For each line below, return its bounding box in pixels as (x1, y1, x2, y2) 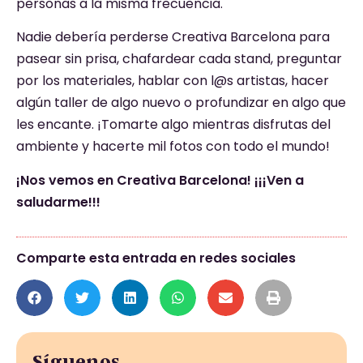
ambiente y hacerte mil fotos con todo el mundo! (16, 137, 330, 156)
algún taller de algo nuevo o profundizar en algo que (16, 93, 346, 113)
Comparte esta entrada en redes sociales (16, 248, 296, 267)
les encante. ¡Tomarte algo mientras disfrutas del (16, 115, 331, 135)
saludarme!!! (16, 192, 100, 211)
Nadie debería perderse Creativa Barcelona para (16, 28, 330, 47)
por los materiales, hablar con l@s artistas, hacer (16, 71, 329, 91)
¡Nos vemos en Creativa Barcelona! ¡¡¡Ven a (16, 170, 304, 190)
